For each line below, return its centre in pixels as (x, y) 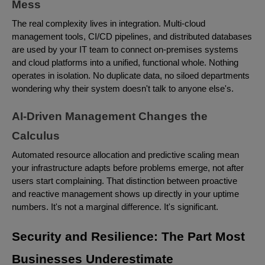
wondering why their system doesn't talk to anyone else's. (123, 88)
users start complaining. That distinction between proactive (125, 181)
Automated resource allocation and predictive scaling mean (125, 155)
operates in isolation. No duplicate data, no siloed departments (131, 75)
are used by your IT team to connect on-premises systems (125, 49)
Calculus (36, 135)
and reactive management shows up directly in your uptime (125, 194)
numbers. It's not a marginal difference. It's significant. (115, 207)
